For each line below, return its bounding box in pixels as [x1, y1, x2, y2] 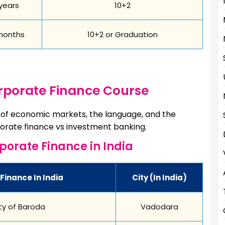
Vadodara [140, 201, 178, 212]
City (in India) [132, 172, 187, 183]
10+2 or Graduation [87, 29, 158, 40]
